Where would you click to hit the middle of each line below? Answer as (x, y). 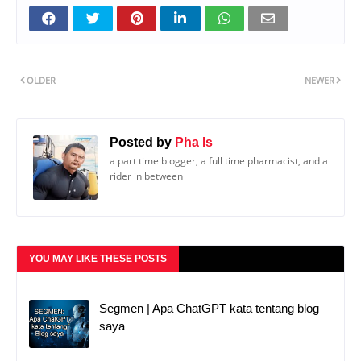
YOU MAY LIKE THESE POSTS (98, 258)
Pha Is (192, 142)
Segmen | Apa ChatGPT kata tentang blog (209, 308)
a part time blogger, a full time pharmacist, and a (219, 160)
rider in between (146, 176)
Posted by (141, 142)
